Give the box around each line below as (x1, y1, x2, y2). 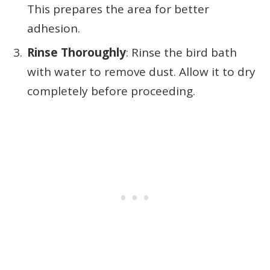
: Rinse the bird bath (126, 45, 237, 61)
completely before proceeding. (27, 83, 195, 99)
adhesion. (27, 20, 80, 36)
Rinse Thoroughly (27, 45, 126, 61)
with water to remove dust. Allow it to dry (27, 64, 256, 80)
